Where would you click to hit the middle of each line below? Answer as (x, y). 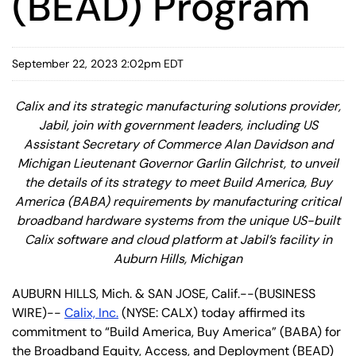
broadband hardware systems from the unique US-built (178, 220)
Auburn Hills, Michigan (178, 258)
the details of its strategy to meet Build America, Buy (178, 182)
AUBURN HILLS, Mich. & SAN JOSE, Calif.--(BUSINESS (164, 293)
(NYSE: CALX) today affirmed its (212, 312)
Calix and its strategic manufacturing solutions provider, (178, 106)
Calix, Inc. (91, 312)
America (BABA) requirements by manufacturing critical (178, 201)
